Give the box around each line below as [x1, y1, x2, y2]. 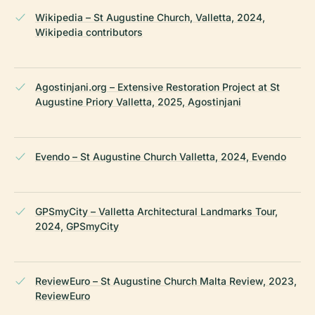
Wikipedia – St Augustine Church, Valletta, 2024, [35, 11, 265, 23]
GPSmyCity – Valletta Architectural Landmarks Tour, [35, 205, 278, 217]
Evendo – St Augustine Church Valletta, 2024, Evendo [35, 150, 286, 162]
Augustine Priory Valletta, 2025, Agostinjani [35, 95, 241, 108]
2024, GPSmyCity [35, 219, 119, 232]
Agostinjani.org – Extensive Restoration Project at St [35, 80, 280, 93]
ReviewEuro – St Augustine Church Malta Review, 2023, [35, 274, 297, 287]
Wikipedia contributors [35, 25, 143, 38]
